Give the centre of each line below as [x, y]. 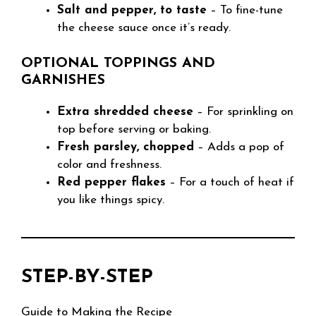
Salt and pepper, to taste [132, 10]
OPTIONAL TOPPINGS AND [118, 63]
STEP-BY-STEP [87, 277]
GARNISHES [63, 80]
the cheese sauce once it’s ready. [144, 28]
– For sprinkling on [243, 111]
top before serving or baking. [134, 129]
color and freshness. [109, 164]
